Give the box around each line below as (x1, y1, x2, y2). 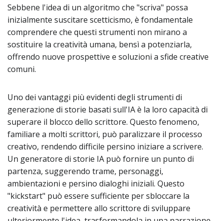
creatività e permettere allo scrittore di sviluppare (7, 203, 190, 214)
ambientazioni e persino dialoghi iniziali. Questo (7, 178, 184, 189)
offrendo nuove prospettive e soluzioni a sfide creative (7, 51, 209, 62)
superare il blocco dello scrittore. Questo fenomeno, (7, 116, 199, 127)
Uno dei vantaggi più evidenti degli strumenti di (7, 92, 182, 103)
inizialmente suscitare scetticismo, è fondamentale (7, 14, 193, 25)
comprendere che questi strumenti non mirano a (7, 27, 187, 37)
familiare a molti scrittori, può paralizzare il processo (7, 129, 202, 140)
